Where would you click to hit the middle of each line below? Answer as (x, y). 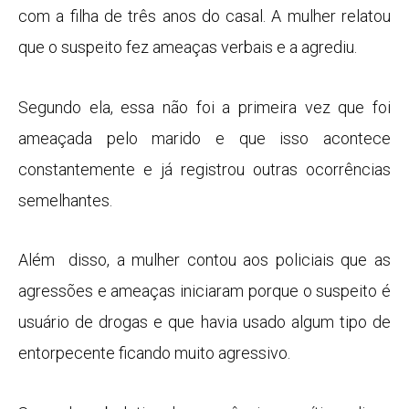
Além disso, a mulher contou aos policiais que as (204, 260)
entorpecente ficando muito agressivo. (154, 353)
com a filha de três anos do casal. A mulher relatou (204, 16)
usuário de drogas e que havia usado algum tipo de (204, 322)
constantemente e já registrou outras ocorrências (204, 169)
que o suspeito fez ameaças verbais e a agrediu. (188, 47)
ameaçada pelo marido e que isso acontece (204, 138)
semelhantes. (65, 200)
